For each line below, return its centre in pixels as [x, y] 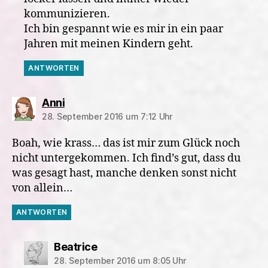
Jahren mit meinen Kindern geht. [109, 44]
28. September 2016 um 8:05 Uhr [120, 261]
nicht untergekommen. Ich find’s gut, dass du [126, 158]
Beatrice [76, 247]
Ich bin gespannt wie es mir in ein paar [124, 29]
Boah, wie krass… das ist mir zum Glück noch [126, 143]
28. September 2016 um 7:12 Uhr [107, 116]
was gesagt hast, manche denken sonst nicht [124, 173]
